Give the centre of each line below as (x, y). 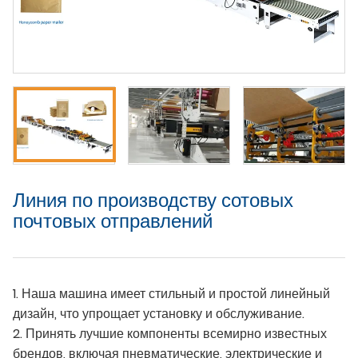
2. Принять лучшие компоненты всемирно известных (170, 334)
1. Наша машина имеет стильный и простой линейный (171, 294)
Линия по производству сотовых (153, 201)
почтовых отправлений (113, 221)
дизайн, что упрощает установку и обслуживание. (159, 314)
